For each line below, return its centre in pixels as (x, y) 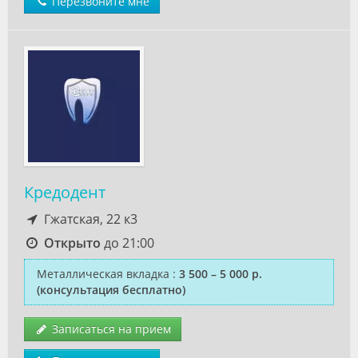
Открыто (72, 243)
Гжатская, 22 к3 (89, 219)
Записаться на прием (110, 329)
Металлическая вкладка (103, 274)
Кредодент (65, 192)
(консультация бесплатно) (111, 290)
